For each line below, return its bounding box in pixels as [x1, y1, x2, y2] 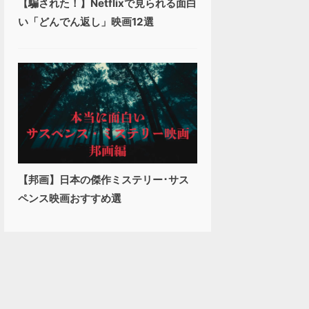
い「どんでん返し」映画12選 [18, 14, 154, 28]
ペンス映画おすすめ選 [18, 192, 121, 206]
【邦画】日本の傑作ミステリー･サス [18, 173, 189, 187]
